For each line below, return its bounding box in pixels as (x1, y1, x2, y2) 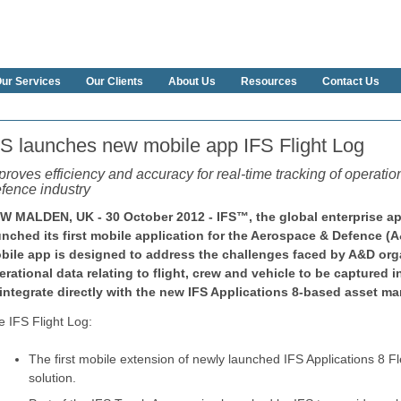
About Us (168, 75, 216, 89)
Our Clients (86, 75, 143, 89)
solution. (29, 371, 76, 386)
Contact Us (322, 75, 380, 89)
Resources (241, 75, 297, 89)
